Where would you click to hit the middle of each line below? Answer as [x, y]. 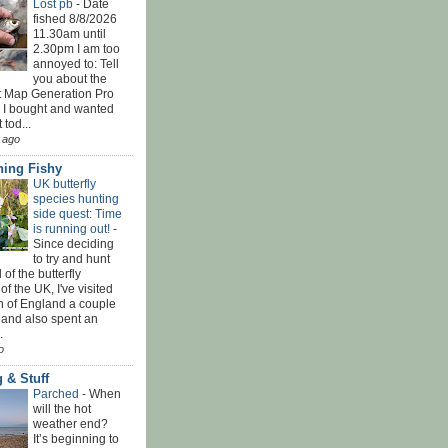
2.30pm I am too [76, 48]
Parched [57, 393]
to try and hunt [71, 258]
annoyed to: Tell [76, 63]
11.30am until [69, 33]
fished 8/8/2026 [75, 18]
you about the [70, 78]
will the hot [62, 408]
